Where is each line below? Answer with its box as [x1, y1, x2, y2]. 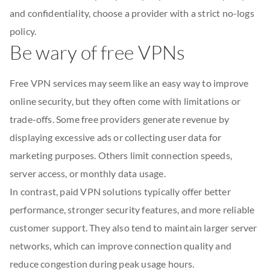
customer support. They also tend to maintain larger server [10, 222, 257, 233]
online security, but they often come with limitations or [10, 95, 241, 107]
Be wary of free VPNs [10, 40, 185, 64]
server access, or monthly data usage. [10, 168, 166, 179]
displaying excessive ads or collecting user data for [10, 131, 222, 143]
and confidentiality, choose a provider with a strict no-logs [10, 7, 254, 19]
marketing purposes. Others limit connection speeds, [10, 149, 232, 161]
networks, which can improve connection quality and [10, 240, 231, 251]
